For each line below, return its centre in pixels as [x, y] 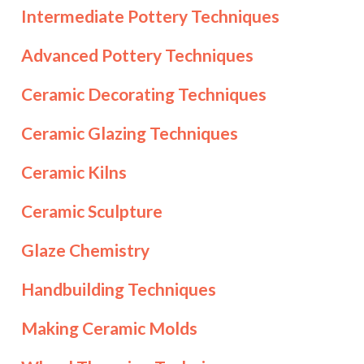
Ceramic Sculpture [91, 211]
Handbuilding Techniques [118, 289]
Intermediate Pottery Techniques [150, 16]
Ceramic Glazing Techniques [129, 133]
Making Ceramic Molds [109, 328]
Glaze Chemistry [85, 250]
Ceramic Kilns [74, 172]
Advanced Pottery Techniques [137, 55]
